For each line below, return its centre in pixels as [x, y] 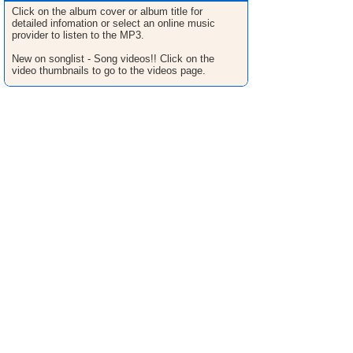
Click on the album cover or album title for [107, 11]
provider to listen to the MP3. [78, 35]
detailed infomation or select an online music [113, 23]
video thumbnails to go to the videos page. [109, 71]
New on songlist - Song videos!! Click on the [113, 59]
